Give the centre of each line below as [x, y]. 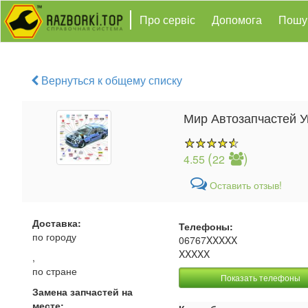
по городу [54, 236]
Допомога [236, 20]
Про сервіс [167, 20]
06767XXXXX [208, 240]
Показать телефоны [260, 277]
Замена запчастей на [82, 291]
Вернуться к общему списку [110, 80]
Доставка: [57, 223]
